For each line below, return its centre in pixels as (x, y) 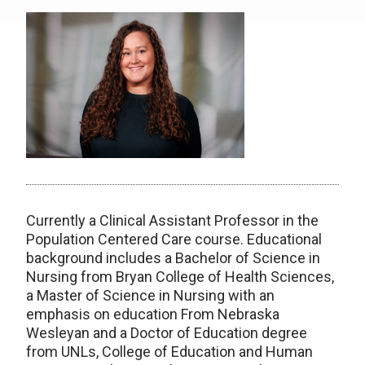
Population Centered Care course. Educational (174, 239)
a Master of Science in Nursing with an (150, 295)
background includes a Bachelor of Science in (173, 257)
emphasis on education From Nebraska (153, 314)
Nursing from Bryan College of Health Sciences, (180, 276)
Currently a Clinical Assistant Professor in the (172, 220)
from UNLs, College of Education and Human (169, 351)
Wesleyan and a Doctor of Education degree (167, 332)
